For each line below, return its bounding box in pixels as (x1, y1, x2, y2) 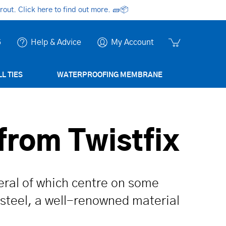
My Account (111, 38, 154, 46)
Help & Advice (31, 38, 81, 46)
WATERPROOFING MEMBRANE (56, 72, 162, 79)
